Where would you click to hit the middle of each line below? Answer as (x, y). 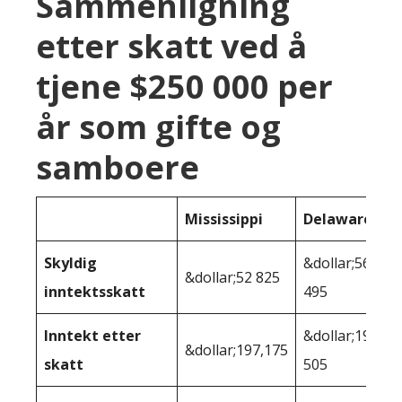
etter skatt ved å (171, 46)
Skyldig (70, 262)
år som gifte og (158, 127)
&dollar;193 (341, 335)
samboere (118, 167)
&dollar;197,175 (236, 350)
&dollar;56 (337, 262)
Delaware (338, 218)
